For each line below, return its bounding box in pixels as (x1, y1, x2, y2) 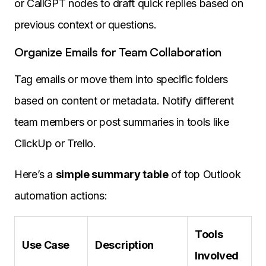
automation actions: (14, 189, 107, 202)
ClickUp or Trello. (14, 137, 96, 150)
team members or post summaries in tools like (14, 116, 229, 129)
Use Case (22, 239, 70, 252)
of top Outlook (168, 168, 241, 181)
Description (95, 239, 154, 252)
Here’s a (14, 168, 56, 181)
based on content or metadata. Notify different (14, 94, 234, 107)
